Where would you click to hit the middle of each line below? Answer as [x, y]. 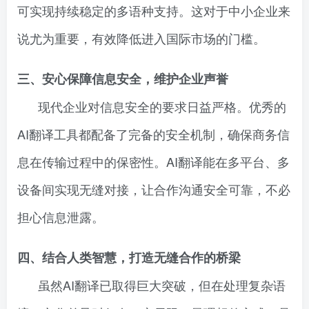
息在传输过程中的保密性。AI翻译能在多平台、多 [153, 161]
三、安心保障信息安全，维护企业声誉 [123, 79]
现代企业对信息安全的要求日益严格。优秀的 [162, 106]
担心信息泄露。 [61, 217]
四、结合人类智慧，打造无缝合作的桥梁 [129, 257]
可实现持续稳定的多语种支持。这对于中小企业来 [154, 10]
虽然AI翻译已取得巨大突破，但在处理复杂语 [162, 285]
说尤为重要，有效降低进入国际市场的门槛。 [141, 38]
